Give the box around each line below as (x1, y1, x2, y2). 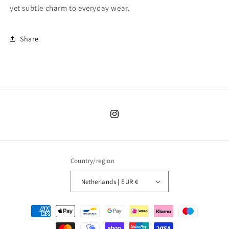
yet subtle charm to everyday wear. (10, 3, 130, 13)
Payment (17, 201, 48, 211)
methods (17, 215, 48, 225)
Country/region (70, 156, 115, 165)
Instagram (109, 114, 143, 124)
